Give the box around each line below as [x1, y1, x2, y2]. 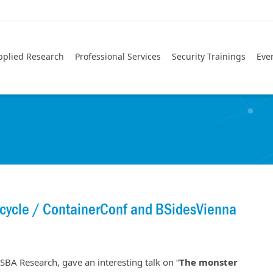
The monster [179, 256, 238, 269]
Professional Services [75, 51, 161, 62]
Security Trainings [172, 51, 246, 62]
